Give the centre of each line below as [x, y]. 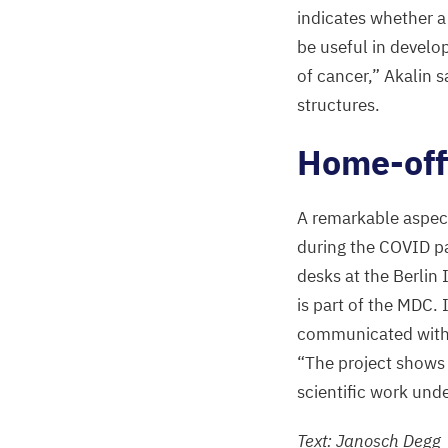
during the [338, 247]
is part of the [347, 305]
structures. [338, 105]
